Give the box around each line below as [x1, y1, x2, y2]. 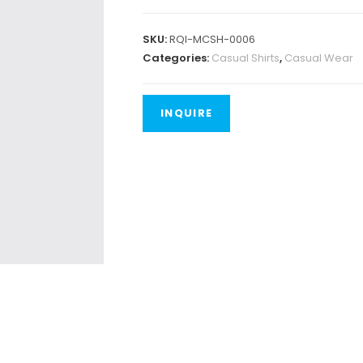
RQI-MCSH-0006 [169, 31, 255, 47]
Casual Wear [284, 49, 353, 66]
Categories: [143, 49, 211, 66]
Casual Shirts [211, 49, 280, 66]
